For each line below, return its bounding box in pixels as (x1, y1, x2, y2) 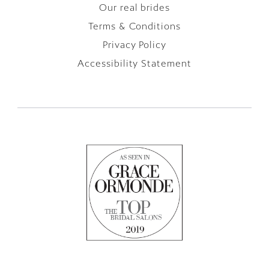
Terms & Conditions (88, 20, 181, 32)
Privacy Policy (102, 39, 167, 50)
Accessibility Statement (77, 58, 192, 69)
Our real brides (98, 2, 171, 13)
